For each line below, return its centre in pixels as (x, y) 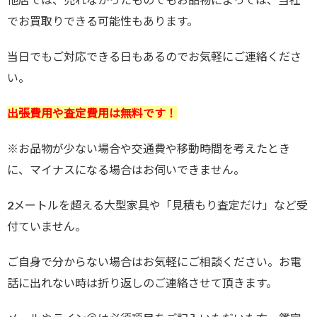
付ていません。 (47, 226)
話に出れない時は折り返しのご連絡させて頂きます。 (142, 282)
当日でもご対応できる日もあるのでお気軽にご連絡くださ (154, 56)
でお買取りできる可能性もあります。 (103, 21)
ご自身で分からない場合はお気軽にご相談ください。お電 (154, 261)
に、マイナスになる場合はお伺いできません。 (126, 169)
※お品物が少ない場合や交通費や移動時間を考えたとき (149, 148)
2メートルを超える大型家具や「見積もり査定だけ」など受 (157, 204)
